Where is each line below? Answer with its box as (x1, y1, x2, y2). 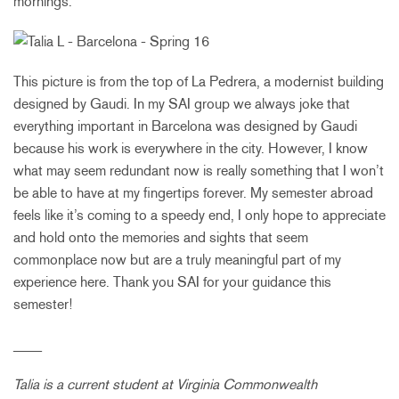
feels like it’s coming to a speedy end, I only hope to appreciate (13, 206, 386, 224)
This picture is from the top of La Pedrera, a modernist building (13, 72, 384, 90)
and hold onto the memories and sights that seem (13, 228, 308, 246)
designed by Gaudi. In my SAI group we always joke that (13, 94, 350, 112)
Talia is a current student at (13, 375, 176, 393)
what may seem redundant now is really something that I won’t (13, 161, 384, 179)
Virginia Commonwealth (176, 375, 317, 393)
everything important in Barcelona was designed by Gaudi (13, 117, 357, 134)
